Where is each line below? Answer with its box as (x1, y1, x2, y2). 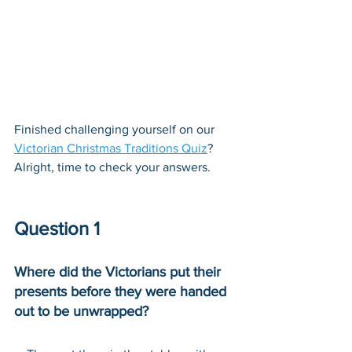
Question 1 (14, 217, 100, 239)
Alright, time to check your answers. (14, 159, 211, 174)
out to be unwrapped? (14, 302, 148, 319)
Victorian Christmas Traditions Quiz (14, 141, 207, 155)
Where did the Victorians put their (14, 263, 225, 280)
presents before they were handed (14, 283, 230, 299)
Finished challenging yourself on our (14, 122, 218, 136)
